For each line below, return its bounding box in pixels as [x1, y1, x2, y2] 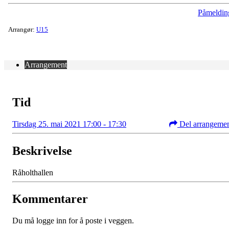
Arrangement [25, 60, 67, 69]
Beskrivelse [12, 144, 72, 157]
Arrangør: [8, 25, 36, 33]
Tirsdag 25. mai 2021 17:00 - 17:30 [12, 119, 126, 128]
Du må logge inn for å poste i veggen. [12, 216, 134, 225]
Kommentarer [12, 192, 88, 206]
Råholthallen [12, 168, 53, 177]
